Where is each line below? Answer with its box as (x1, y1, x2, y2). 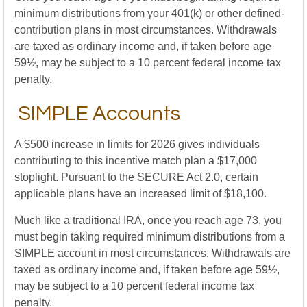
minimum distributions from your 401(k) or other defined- (14, 8, 284, 19)
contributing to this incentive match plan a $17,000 (14, 155, 257, 167)
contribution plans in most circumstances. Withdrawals (14, 24, 277, 36)
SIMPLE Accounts (18, 103, 180, 124)
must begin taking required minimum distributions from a (14, 231, 285, 243)
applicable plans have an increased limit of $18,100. (14, 188, 267, 199)
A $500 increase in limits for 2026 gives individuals (14, 138, 260, 150)
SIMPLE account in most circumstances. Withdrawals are (14, 247, 291, 259)
